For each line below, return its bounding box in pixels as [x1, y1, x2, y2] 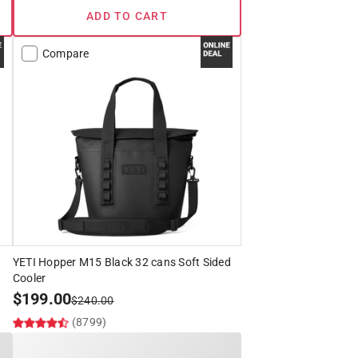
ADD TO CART [86, 10, 168, 23]
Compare [42, 47, 89, 61]
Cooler [12, 272, 46, 285]
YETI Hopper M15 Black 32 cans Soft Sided [12, 256, 231, 269]
